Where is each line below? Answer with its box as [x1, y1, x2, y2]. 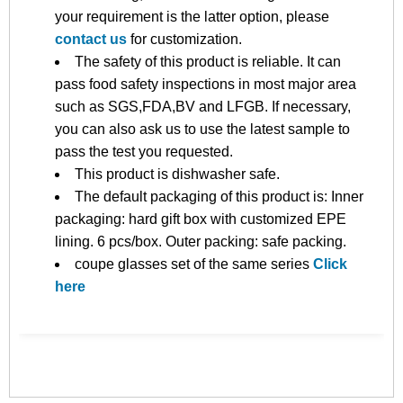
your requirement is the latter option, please [55, 8, 329, 24]
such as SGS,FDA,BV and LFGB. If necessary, [55, 98, 351, 114]
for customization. [127, 31, 242, 47]
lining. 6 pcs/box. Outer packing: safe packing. [55, 233, 346, 249]
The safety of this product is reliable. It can [75, 53, 341, 69]
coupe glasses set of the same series [75, 255, 313, 272]
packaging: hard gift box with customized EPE [55, 210, 346, 227]
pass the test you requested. [55, 143, 233, 159]
